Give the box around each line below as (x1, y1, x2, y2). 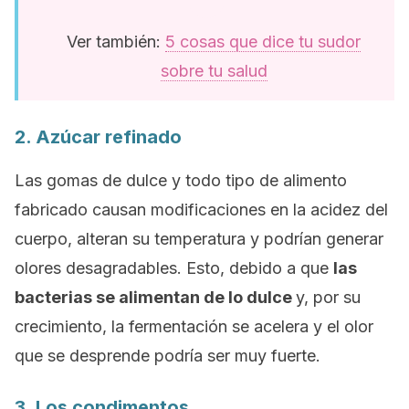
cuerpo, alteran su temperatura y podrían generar (15, 229, 383, 248)
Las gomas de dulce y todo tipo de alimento (15, 171, 347, 190)
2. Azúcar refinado (15, 126, 182, 148)
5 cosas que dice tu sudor (165, 32, 361, 51)
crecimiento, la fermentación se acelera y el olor (15, 317, 373, 336)
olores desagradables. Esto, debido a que (15, 258, 333, 278)
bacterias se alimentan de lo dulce (15, 288, 296, 307)
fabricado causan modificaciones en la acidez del (15, 200, 388, 219)
